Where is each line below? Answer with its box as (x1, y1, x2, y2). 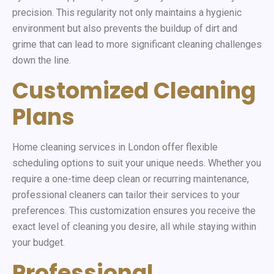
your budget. (12, 236, 65, 248)
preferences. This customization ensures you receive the (12, 204, 256, 217)
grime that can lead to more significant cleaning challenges (12, 38, 262, 50)
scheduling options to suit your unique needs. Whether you (12, 157, 261, 169)
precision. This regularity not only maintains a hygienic (12, 6, 242, 18)
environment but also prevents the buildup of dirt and (12, 22, 237, 34)
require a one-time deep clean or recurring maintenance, (12, 172, 249, 185)
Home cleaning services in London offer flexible (12, 141, 218, 153)
